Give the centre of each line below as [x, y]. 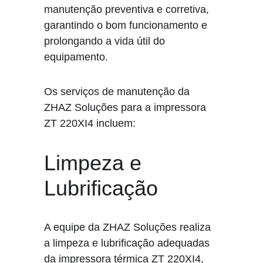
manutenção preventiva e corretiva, [128, 9]
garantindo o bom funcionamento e [127, 25]
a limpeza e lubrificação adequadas [129, 243]
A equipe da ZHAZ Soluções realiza [129, 227]
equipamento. [76, 57]
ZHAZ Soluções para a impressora [127, 107]
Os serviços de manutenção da [119, 92]
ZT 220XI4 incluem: [90, 123]
